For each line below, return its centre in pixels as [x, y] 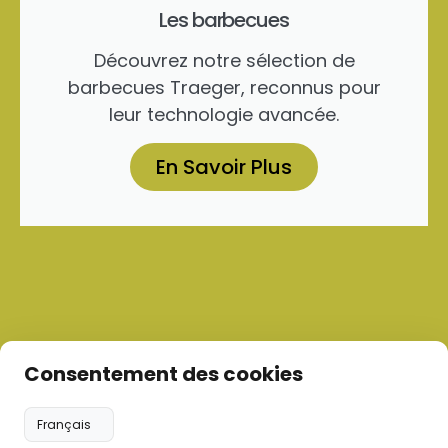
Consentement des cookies [163, 374]
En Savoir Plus [224, 166]
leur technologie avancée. [224, 114]
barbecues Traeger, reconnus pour [224, 87]
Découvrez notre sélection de [224, 60]
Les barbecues [224, 19]
